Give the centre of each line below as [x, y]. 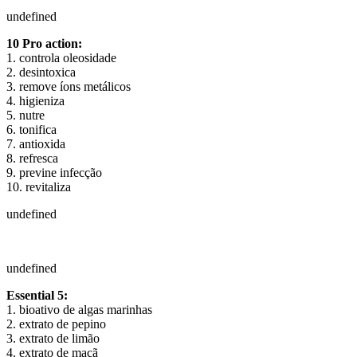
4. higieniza [35, 100]
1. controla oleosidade [61, 57]
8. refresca [32, 158]
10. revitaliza [39, 186]
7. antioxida [36, 143]
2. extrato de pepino [56, 324]
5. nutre [25, 115]
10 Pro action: [44, 43]
